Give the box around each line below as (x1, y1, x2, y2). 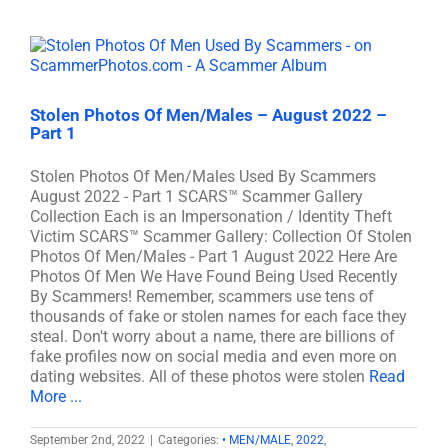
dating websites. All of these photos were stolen (30, 367, 369, 386)
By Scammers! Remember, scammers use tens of (30, 287, 374, 306)
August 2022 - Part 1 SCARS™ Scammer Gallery (30, 187, 363, 206)
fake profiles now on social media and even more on (30, 347, 397, 366)
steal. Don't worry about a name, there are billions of (30, 327, 395, 346)
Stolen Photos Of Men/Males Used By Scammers (30, 167, 376, 186)
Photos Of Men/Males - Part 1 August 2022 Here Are (30, 247, 397, 266)
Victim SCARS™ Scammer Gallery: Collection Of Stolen (30, 227, 412, 246)
